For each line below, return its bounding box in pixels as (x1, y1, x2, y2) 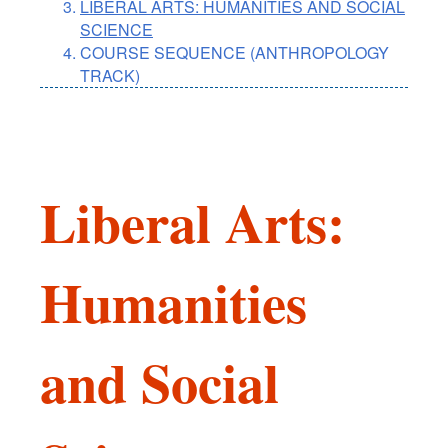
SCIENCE (80, 18, 153, 42)
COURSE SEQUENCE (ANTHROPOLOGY (80, 41, 389, 65)
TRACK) (80, 64, 140, 88)
